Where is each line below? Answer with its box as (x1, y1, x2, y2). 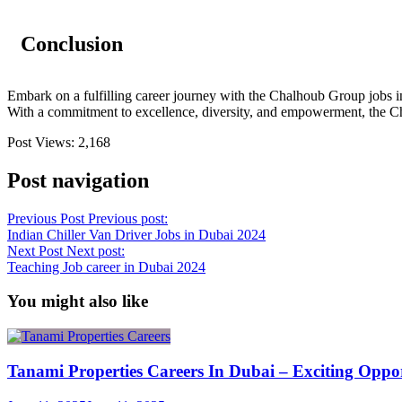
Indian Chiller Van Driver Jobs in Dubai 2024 (7, 226, 266, 242)
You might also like (7, 292, 148, 311)
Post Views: (7, 134, 74, 150)
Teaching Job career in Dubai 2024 (7, 258, 205, 275)
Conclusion (21, 31, 123, 56)
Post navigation (7, 168, 149, 192)
